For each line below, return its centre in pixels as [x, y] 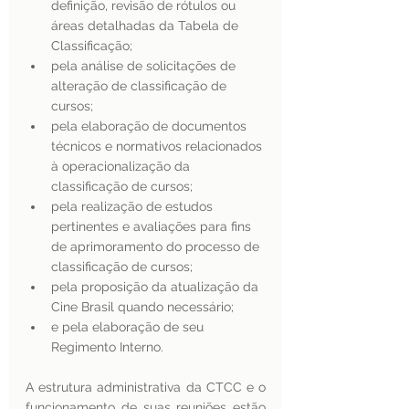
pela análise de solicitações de [145, 66]
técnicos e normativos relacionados [158, 146]
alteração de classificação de [141, 86]
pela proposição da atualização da [157, 287]
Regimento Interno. [109, 347]
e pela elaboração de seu [129, 327]
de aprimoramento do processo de [157, 246]
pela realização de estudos [134, 206]
